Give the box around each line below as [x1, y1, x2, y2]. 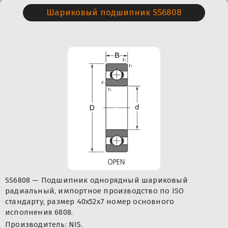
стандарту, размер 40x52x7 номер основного [5, 197, 175, 207]
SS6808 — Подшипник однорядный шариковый [5, 176, 188, 185]
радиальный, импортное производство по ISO [5, 186, 184, 196]
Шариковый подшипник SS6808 [46, 7, 182, 18]
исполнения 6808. [5, 208, 73, 217]
